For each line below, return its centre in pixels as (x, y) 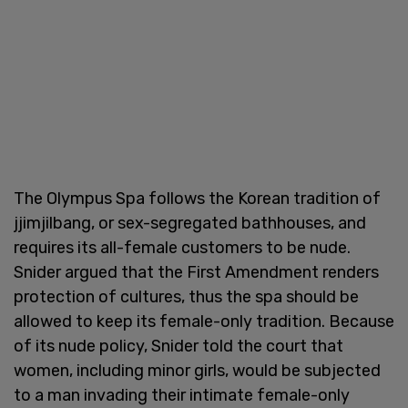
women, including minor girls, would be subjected (197, 370)
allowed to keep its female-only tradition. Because (204, 321)
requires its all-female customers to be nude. (182, 247)
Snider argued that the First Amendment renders (196, 272)
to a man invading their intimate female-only (182, 395)
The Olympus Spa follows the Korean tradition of (197, 198)
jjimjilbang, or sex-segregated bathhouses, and (190, 223)
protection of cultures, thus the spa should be (186, 296)
